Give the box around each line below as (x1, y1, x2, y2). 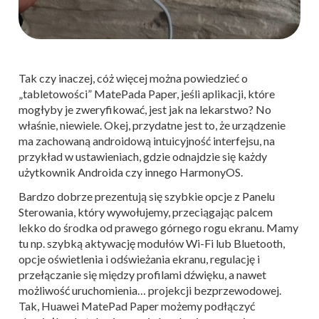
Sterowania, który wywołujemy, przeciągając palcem (19, 204, 273, 219)
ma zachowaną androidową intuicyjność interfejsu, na (19, 133, 275, 147)
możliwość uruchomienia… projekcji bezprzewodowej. (19, 283, 281, 297)
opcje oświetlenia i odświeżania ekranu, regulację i (19, 251, 260, 266)
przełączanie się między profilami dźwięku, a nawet (19, 267, 266, 281)
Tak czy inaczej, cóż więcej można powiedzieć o (19, 70, 248, 85)
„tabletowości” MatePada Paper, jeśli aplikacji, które (19, 86, 275, 100)
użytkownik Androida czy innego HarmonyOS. (19, 164, 243, 179)
